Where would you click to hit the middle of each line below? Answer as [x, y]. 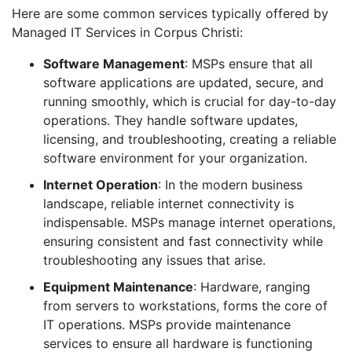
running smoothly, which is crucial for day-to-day [190, 101]
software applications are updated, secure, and [183, 82]
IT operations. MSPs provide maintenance [167, 324]
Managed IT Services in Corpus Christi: [127, 32]
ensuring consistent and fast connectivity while [183, 241]
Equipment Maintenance [118, 287]
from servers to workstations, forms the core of [185, 306]
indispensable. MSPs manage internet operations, [189, 222]
